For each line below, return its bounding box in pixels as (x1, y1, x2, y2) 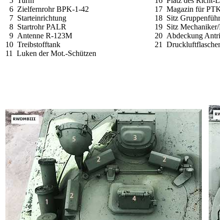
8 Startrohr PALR (5, 22, 66, 31)
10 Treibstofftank (5, 40, 60, 49)
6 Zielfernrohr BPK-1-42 (5, 4, 89, 13)
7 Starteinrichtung (5, 13, 66, 22)
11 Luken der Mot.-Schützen (5, 49, 96, 57)
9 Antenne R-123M (5, 31, 72, 40)
